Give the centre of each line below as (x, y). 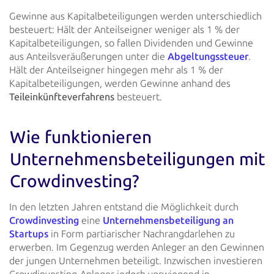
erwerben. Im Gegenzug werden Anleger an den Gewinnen (137, 247)
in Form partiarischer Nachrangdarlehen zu (142, 234)
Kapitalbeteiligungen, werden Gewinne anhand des (120, 83)
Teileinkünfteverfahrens (62, 97)
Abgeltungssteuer (208, 56)
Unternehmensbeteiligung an (168, 220)
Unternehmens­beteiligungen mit (137, 159)
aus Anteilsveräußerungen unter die (88, 56)
